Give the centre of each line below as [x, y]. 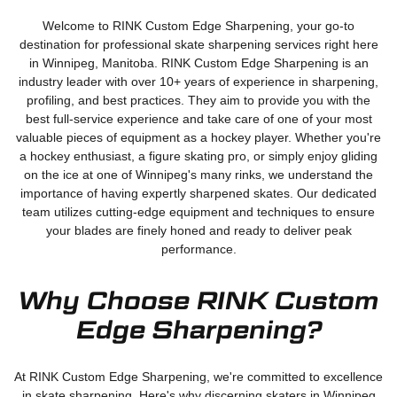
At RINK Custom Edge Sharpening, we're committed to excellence [198, 376]
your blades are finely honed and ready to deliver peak [198, 230]
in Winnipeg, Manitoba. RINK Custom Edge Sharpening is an [198, 62]
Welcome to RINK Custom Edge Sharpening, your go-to [198, 25]
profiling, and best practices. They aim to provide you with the [198, 100]
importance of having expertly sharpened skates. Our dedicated [198, 193]
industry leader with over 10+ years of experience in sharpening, [198, 81]
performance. [198, 249]
